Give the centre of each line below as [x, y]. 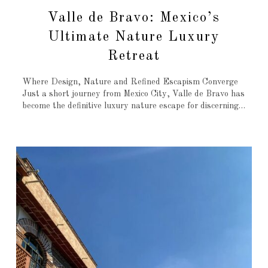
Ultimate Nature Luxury [134, 37]
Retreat [134, 56]
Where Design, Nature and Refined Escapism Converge [130, 82]
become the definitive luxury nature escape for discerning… [133, 106]
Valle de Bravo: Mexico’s [134, 18]
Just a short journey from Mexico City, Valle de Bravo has [133, 94]
